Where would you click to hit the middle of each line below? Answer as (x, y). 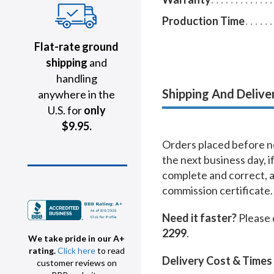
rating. (43, 251)
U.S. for (65, 110)
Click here (76, 251)
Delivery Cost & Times (217, 261)
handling (76, 78)
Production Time (203, 21)
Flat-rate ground (76, 46)
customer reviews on (76, 263)
